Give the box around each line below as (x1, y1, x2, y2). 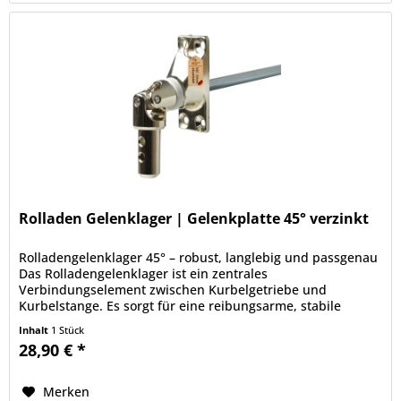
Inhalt (19, 322, 52, 337)
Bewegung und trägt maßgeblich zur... (19, 312, 251, 330)
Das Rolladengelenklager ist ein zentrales (19, 264, 269, 282)
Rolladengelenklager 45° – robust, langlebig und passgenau (19, 248, 379, 266)
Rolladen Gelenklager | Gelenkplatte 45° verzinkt (19, 208, 370, 228)
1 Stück (51, 322, 85, 337)
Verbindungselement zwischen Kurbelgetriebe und (19, 280, 328, 298)
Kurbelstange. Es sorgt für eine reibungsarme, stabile (19, 296, 342, 314)
